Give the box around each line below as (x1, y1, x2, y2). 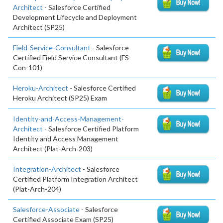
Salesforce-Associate (13, 205, 80, 214)
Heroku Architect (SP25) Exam (13, 93, 107, 102)
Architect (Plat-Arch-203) (13, 144, 93, 153)
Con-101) (13, 63, 42, 72)
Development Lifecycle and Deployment (13, 12, 137, 21)
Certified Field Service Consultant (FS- (13, 53, 131, 62)
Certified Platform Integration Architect (13, 175, 138, 184)
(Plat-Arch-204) (13, 185, 61, 194)
